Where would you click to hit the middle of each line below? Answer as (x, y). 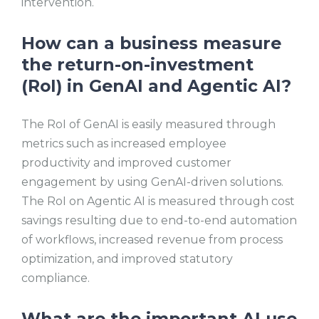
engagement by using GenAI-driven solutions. (152, 182)
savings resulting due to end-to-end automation (159, 221)
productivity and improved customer (126, 163)
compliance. (57, 278)
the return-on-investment (137, 64)
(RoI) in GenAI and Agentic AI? (156, 85)
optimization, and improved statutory (127, 259)
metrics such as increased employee (124, 144)
